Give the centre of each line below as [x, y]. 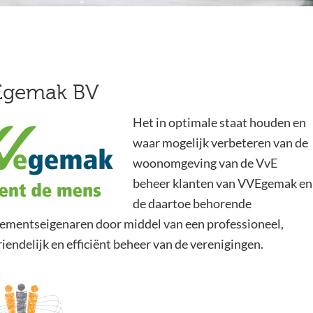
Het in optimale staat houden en [219, 122]
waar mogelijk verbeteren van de [220, 142]
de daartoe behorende [192, 203]
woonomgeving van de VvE [205, 162]
